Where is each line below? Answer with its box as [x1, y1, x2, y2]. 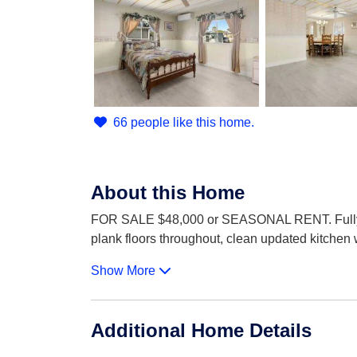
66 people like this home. [113, 116, 254, 129]
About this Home [91, 182, 245, 203]
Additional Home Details [91, 320, 312, 341]
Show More [91, 264, 159, 277]
